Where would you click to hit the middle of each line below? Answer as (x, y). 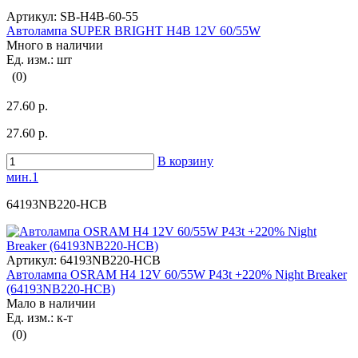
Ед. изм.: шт (39, 60)
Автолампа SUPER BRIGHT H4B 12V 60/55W (133, 31)
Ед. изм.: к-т (40, 318)
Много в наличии (55, 46)
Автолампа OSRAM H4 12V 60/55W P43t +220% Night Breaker (177, 275)
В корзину (185, 161)
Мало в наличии (51, 304)
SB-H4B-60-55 (97, 17)
